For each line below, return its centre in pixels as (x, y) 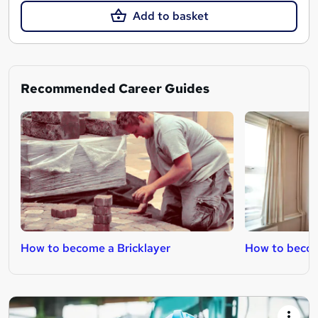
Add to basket (170, 16)
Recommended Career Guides (115, 89)
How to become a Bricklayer (95, 248)
